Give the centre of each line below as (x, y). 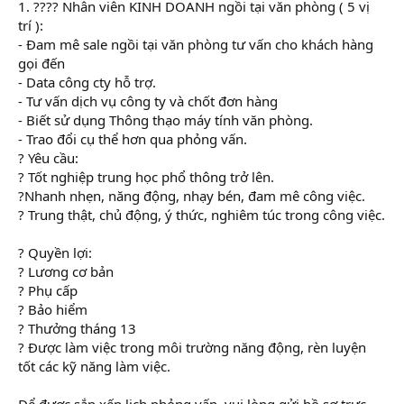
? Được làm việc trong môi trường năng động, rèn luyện (192, 347)
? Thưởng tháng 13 (77, 328)
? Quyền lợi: (55, 252)
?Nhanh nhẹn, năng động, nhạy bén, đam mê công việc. (192, 195)
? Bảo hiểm (53, 309)
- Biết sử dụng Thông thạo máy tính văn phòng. (165, 119)
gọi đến (41, 63)
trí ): (31, 25)
